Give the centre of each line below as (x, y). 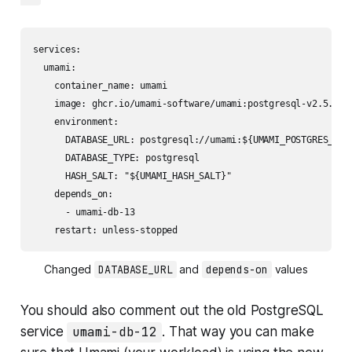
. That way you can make (238, 332)
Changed (70, 269)
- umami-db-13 (84, 213)
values (290, 269)
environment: (75, 122)
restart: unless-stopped (105, 231)
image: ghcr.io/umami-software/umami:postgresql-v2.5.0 (186, 104)
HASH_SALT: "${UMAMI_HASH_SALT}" (132, 176)
